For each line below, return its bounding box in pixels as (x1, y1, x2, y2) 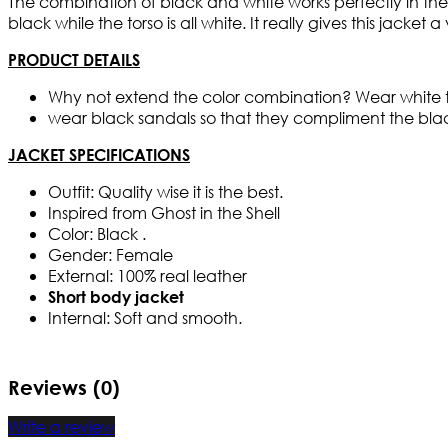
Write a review (8, 415, 115, 437)
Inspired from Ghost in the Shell (48, 202, 280, 224)
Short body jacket (48, 287, 184, 307)
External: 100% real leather (48, 265, 247, 287)
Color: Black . (48, 223, 146, 245)
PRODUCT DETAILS (8, 50, 140, 70)
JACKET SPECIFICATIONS (8, 145, 190, 165)
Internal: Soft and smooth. (48, 307, 242, 329)
